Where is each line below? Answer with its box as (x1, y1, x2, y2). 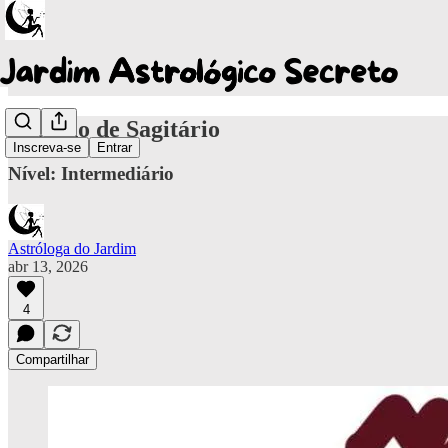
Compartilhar (16, 351, 89, 367)
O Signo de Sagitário (8, 115, 220, 142)
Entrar (97, 140, 132, 156)
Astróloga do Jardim (8, 239, 136, 257)
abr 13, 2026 (8, 257, 88, 275)
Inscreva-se (13, 140, 81, 156)
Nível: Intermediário (8, 162, 174, 184)
